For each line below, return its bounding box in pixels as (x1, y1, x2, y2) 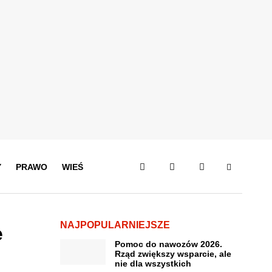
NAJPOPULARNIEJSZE (59, 220, 170, 230)
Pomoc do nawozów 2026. (114, 239, 222, 249)
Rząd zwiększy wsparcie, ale (114, 249, 231, 259)
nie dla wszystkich (114, 259, 191, 268)
